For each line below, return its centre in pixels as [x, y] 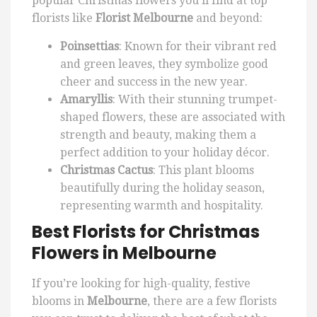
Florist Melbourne [144, 18]
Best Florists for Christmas [146, 232]
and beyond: [228, 18]
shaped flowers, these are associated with [173, 117]
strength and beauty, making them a [158, 135]
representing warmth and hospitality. [162, 206]
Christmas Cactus [106, 171]
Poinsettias [90, 47]
